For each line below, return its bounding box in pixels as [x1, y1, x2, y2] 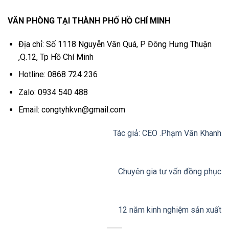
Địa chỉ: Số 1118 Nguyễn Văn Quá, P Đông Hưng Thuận [18, 39, 212, 49]
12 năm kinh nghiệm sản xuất [118, 205, 221, 215]
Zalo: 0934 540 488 [18, 87, 88, 97]
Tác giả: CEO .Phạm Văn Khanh [113, 128, 221, 139]
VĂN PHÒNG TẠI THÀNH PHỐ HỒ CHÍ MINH [8, 15, 170, 26]
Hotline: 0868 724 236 [18, 70, 98, 80]
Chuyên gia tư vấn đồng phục [118, 167, 221, 177]
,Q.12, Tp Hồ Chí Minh [18, 52, 94, 62]
